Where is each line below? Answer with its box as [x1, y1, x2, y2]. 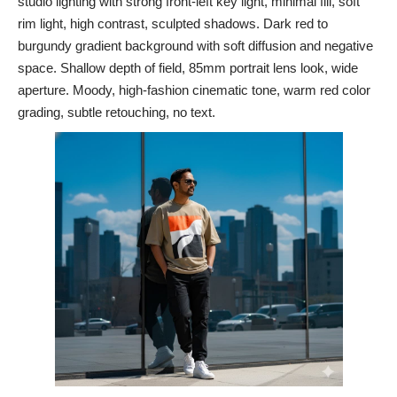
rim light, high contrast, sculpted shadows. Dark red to [18, 15, 328, 31]
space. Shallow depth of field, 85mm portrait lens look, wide [18, 59, 358, 75]
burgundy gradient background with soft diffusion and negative [18, 37, 373, 53]
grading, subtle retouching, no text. [18, 104, 215, 120]
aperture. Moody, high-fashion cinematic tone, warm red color [18, 82, 370, 97]
